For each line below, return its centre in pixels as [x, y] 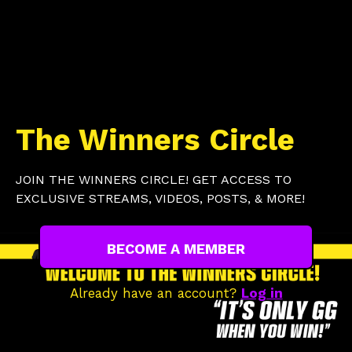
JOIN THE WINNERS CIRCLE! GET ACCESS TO [154, 180]
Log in [262, 293]
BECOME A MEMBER [176, 248]
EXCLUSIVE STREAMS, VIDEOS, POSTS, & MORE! [160, 199]
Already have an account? [155, 293]
